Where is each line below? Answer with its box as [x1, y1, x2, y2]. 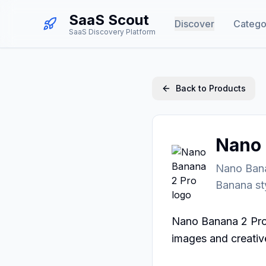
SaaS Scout [69, 11, 149, 28]
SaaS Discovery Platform [69, 27, 156, 36]
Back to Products [176, 83, 246, 93]
